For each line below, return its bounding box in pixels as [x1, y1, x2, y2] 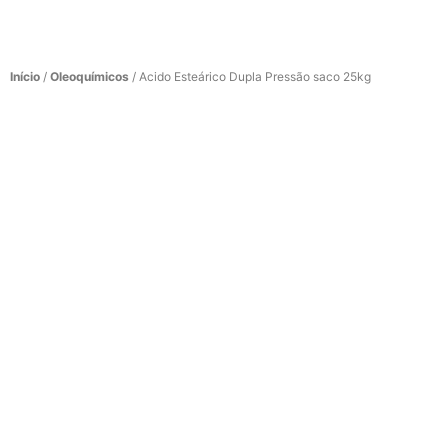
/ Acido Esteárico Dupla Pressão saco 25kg [129, 69, 371, 84]
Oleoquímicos [50, 69, 129, 84]
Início [10, 69, 40, 84]
